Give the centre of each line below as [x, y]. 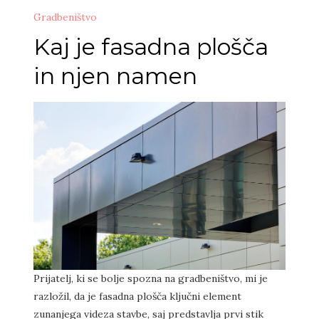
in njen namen [115, 76]
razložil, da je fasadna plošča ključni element [137, 296]
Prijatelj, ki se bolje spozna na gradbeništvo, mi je [151, 278]
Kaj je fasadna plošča [151, 47]
